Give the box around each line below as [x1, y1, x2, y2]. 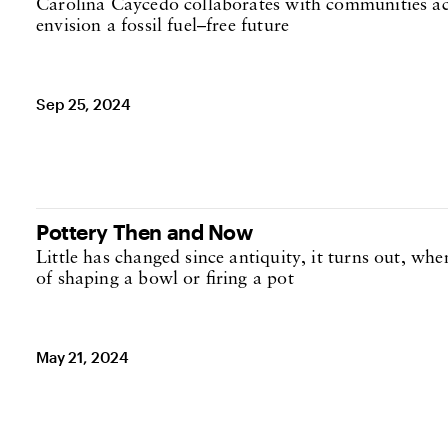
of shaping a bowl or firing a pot [36, 270, 294, 289]
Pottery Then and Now [36, 219, 253, 244]
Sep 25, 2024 [36, 95, 132, 113]
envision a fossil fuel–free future [36, 17, 290, 36]
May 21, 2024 [36, 348, 130, 366]
